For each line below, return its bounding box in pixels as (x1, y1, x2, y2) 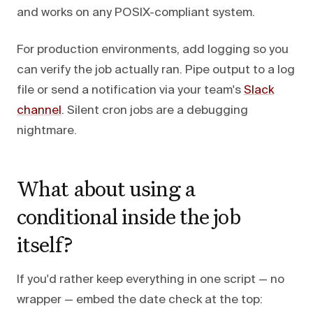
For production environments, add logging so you (17, 43, 289, 56)
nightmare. (17, 124, 77, 137)
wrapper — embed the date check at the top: (17, 293, 263, 306)
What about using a (17, 174, 195, 202)
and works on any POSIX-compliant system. (17, 6, 255, 19)
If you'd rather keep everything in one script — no (17, 273, 284, 286)
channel (17, 104, 61, 117)
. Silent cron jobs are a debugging (61, 104, 248, 117)
